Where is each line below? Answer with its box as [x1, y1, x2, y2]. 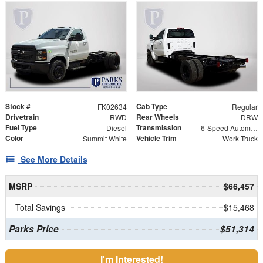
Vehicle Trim [136, 133, 177, 144]
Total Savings [15, 201, 65, 214]
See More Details [21, 153, 87, 166]
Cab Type [136, 101, 167, 112]
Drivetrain [5, 112, 39, 123]
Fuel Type [5, 122, 37, 133]
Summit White [82, 133, 127, 144]
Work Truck [222, 133, 258, 144]
